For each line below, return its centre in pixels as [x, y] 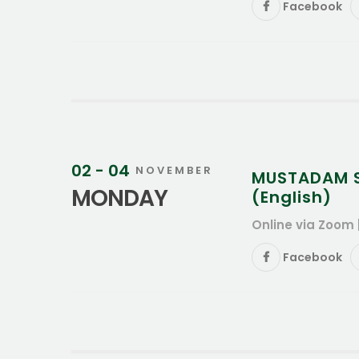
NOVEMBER [174, 170]
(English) [292, 197]
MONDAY [119, 198]
